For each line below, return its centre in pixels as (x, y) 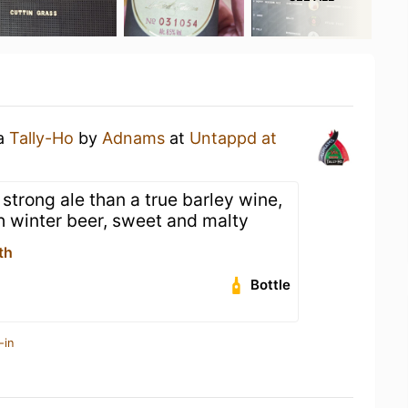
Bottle (271, 285)
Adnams (133, 138)
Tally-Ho (41, 138)
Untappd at (233, 138)
